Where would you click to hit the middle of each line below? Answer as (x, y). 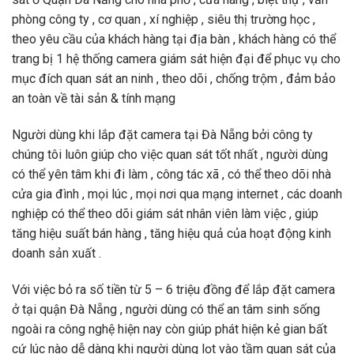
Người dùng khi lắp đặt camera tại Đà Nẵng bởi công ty (162, 135)
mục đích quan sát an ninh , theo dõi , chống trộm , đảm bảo (174, 79)
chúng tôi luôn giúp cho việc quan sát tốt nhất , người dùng (170, 155)
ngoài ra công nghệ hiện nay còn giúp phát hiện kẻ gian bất (169, 329)
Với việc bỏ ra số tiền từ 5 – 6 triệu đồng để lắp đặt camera (173, 289)
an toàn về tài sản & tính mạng (95, 99)
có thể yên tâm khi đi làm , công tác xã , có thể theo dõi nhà (171, 175)
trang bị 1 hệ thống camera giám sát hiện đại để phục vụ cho (176, 59)
